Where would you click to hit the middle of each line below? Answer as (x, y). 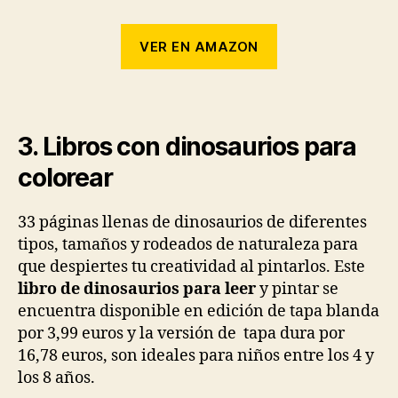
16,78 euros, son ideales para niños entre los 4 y (196, 356)
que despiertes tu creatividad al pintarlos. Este (191, 267)
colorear (65, 178)
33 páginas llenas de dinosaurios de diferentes (192, 223)
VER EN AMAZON (199, 46)
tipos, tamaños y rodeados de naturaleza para (188, 245)
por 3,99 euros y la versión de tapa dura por (181, 334)
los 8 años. (56, 378)
